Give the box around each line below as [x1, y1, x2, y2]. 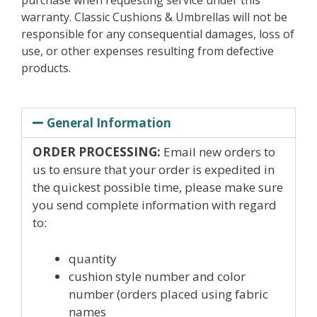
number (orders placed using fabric [69, 285, 268, 302]
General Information [47, 115, 172, 131]
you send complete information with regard [33, 197, 277, 213]
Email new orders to [161, 144, 275, 160]
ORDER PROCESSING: [33, 144, 161, 160]
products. [21, 60, 71, 76]
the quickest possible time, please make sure [33, 179, 283, 195]
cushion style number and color [69, 267, 246, 284]
